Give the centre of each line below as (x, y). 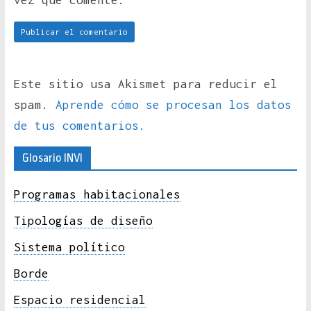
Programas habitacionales (97, 195)
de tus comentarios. (79, 126)
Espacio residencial (79, 300)
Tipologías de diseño (83, 221)
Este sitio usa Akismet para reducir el (145, 84)
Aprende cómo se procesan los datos (173, 105)
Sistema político (69, 247)
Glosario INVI (52, 158)
